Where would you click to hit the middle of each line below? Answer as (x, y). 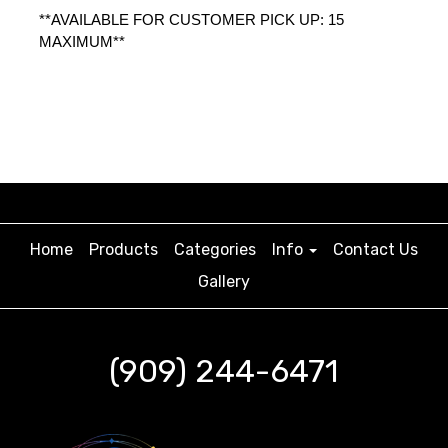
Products (123, 249)
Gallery (224, 281)
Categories (215, 249)
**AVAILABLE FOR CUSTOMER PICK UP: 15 (191, 19)
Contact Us (375, 249)
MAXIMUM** (84, 41)
